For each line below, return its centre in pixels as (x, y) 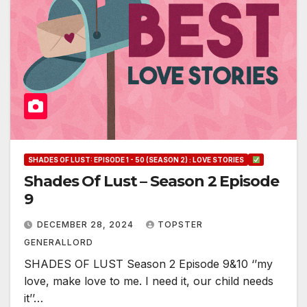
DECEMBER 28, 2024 (87, 225)
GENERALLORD (59, 243)
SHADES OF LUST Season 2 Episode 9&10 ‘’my (148, 264)
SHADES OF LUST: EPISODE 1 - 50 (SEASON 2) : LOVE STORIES (136, 160)
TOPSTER (180, 225)
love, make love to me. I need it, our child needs (149, 281)
